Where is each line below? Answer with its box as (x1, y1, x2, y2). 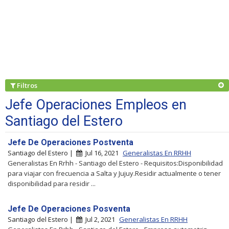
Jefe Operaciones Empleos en (5, 96, 187, 113)
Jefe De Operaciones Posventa (8, 203, 130, 214)
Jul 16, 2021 (82, 148, 120, 157)
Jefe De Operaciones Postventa (8, 137, 133, 147)
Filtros (15, 80, 40, 90)
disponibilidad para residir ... (8, 178, 96, 188)
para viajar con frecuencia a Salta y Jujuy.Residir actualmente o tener (8, 168, 221, 178)
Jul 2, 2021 (82, 214, 117, 224)
